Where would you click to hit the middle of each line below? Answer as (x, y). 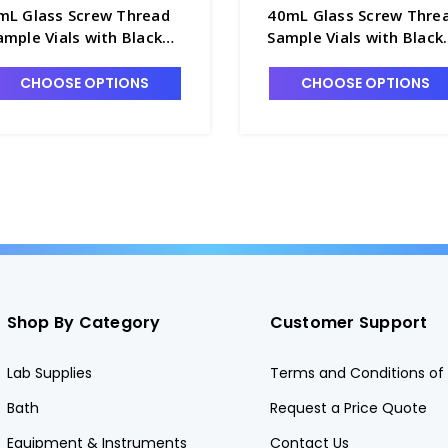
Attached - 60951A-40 (350, 80)
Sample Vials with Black (355, 36)
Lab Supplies (49, 372)
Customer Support (348, 322)
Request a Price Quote (348, 407)
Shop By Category (83, 322)
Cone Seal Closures (338, 58)
